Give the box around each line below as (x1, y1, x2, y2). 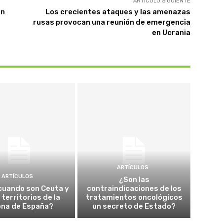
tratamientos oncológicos (85, 192, 183, 202)
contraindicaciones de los (86, 184, 182, 193)
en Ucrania (151, 28, 190, 37)
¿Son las (118, 175, 149, 184)
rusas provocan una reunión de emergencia (33, 17, 190, 27)
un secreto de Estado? (92, 201, 176, 211)
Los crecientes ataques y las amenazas (45, 7, 190, 16)
